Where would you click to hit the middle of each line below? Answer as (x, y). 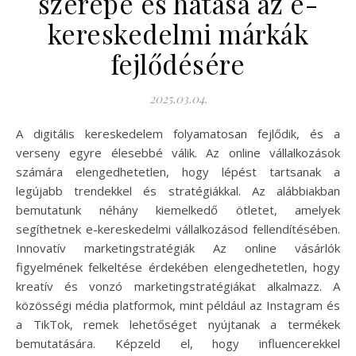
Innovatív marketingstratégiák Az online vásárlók (178, 248)
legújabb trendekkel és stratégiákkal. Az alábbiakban (178, 191)
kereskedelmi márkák (178, 34)
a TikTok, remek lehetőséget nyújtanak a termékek (178, 325)
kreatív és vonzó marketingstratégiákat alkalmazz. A (178, 286)
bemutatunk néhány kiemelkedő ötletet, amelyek (178, 210)
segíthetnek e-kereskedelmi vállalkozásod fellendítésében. (178, 229)
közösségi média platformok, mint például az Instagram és (178, 306)
